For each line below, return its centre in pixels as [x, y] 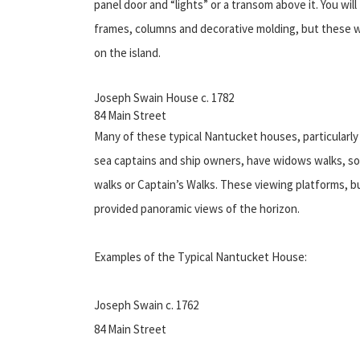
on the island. [127, 52]
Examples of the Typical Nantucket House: [200, 256]
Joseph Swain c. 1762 [146, 305]
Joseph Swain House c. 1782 [164, 97]
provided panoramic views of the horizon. [197, 208]
